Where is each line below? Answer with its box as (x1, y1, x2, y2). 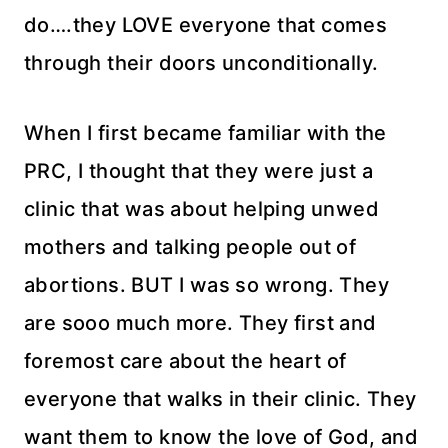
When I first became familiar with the (24, 121, 387, 145)
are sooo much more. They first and (24, 311, 377, 335)
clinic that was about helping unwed (24, 197, 379, 221)
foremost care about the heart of (24, 349, 347, 373)
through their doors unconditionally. (24, 51, 379, 75)
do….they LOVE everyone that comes (24, 13, 388, 37)
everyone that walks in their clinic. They (24, 387, 417, 411)
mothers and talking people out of (24, 235, 357, 259)
